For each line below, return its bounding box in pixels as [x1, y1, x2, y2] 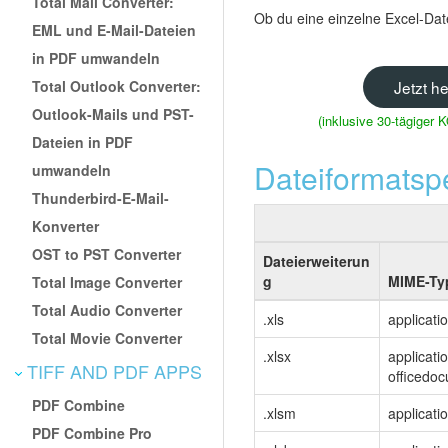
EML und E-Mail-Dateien [32, 19, 197, 40]
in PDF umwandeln [32, 47, 161, 68]
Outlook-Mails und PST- [32, 103, 195, 124]
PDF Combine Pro [32, 422, 153, 443]
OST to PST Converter [32, 243, 182, 264]
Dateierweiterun [263, 251, 370, 272]
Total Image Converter [32, 271, 183, 292]
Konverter [32, 215, 100, 236]
